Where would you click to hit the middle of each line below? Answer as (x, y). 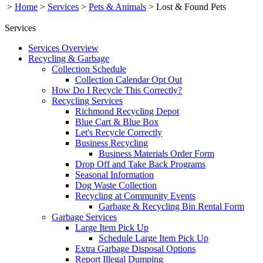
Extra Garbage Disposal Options (135, 248)
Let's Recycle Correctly (119, 132)
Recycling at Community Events (135, 195)
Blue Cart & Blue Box (117, 122)
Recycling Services (87, 100)
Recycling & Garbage (69, 58)
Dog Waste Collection (116, 185)
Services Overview (63, 48)
